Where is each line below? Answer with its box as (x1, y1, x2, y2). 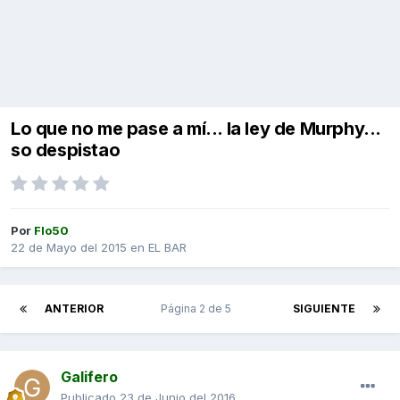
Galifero (61, 368, 118, 387)
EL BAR (148, 240, 187, 255)
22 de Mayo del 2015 (11, 240, 127, 255)
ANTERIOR (45, 302, 104, 316)
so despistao (11, 139, 121, 162)
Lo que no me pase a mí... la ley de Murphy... (11, 118, 381, 140)
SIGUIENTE (293, 302, 355, 316)
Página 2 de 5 (160, 302, 237, 316)
